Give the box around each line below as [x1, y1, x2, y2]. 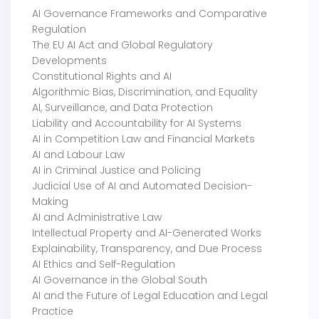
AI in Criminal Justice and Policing [32, 163, 201, 178]
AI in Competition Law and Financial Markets [32, 132, 255, 147]
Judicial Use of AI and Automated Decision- [32, 179, 252, 194]
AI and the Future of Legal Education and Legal [32, 288, 268, 303]
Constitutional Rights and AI [32, 69, 172, 84]
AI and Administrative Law [32, 210, 162, 225]
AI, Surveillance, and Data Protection [32, 100, 213, 115]
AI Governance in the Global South [32, 273, 207, 288]
